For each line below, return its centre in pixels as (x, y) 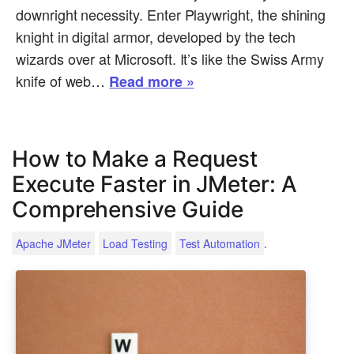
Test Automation (219, 244)
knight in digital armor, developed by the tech (156, 37)
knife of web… (63, 81)
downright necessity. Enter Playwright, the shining (171, 15)
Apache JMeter (54, 244)
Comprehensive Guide (128, 210)
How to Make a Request (135, 159)
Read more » (152, 82)
